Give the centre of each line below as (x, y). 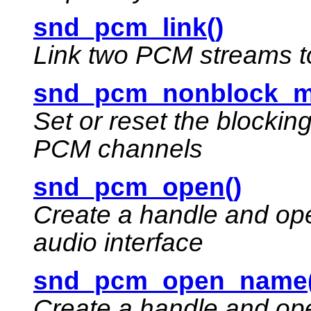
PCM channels (118, 149)
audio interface (118, 243)
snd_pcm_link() (128, 28)
